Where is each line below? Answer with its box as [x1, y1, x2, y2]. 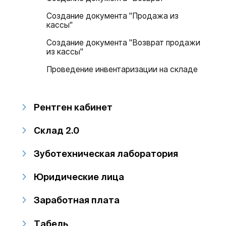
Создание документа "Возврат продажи [46, 37, 201, 47]
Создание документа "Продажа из [46, 11, 179, 21]
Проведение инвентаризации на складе [46, 64, 198, 74]
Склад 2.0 [34, 125, 80, 135]
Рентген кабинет [34, 101, 113, 112]
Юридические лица [34, 172, 125, 182]
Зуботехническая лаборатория [34, 148, 179, 159]
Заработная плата [34, 195, 120, 205]
